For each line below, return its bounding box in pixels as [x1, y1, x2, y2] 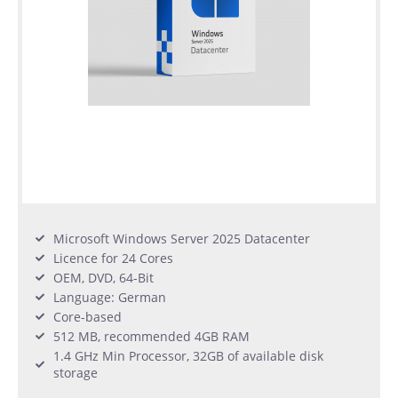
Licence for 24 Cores [53, 249, 173, 267]
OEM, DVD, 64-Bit [53, 268, 154, 286]
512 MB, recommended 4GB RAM [53, 327, 250, 345]
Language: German [53, 288, 166, 306]
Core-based [53, 307, 122, 325]
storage [53, 363, 98, 381]
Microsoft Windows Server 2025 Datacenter [53, 229, 310, 247]
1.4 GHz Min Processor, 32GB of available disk [53, 346, 323, 364]
